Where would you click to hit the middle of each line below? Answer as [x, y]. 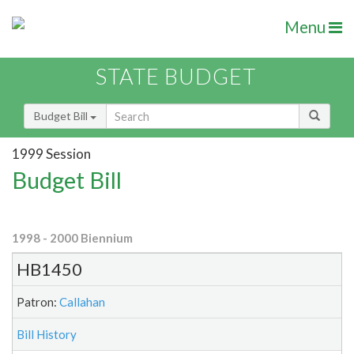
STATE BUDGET [176, 77]
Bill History [47, 335]
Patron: [38, 302]
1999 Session [51, 153]
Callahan [82, 302]
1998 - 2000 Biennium [72, 238]
